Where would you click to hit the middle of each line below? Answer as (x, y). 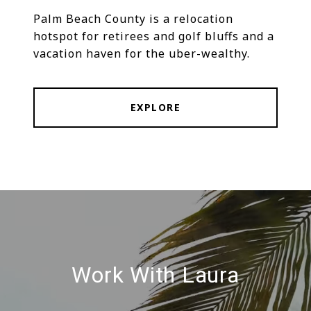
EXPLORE (155, 108)
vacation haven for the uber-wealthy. (142, 54)
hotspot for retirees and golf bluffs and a (154, 36)
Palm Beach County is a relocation (133, 19)
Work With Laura (155, 275)
